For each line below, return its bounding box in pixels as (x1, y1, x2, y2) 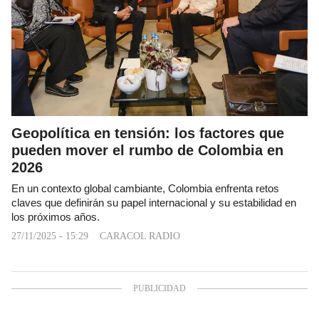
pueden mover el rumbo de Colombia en (11, 142, 283, 158)
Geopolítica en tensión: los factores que (11, 125, 284, 141)
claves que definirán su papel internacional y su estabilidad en (11, 197, 296, 209)
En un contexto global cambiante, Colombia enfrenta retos (11, 182, 279, 194)
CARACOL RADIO (100, 230, 180, 241)
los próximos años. (11, 211, 100, 223)
